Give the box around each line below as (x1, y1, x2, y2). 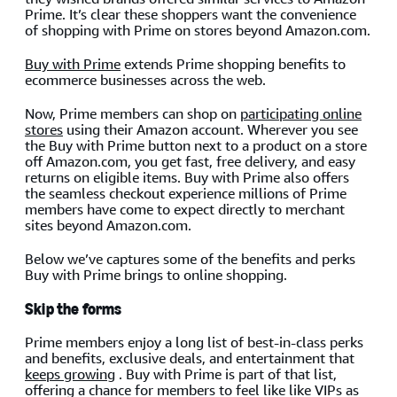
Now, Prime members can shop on (25, 104, 240, 123)
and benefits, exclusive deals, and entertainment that (25, 348, 354, 368)
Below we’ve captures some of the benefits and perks (25, 249, 355, 269)
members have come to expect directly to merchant (25, 199, 345, 219)
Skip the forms (25, 299, 122, 319)
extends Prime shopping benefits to (121, 54, 346, 74)
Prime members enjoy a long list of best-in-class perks (25, 332, 363, 352)
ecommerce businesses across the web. (25, 70, 266, 90)
